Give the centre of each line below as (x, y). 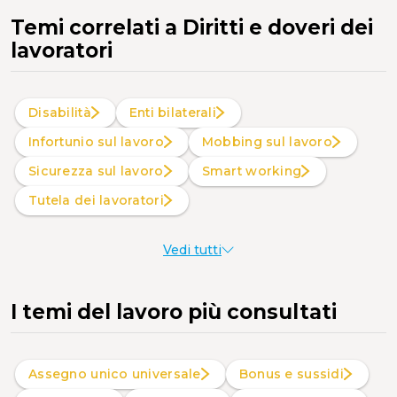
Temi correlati (85, 27)
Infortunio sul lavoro (98, 141)
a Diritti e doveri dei (266, 27)
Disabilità (65, 112)
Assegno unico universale (119, 374)
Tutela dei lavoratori (101, 200)
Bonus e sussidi (296, 374)
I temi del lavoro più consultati (174, 311)
